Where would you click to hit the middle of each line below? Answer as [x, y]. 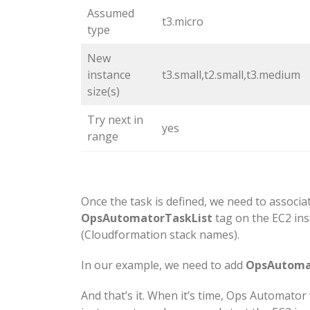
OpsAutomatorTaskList [147, 218]
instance [109, 75]
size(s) [103, 92]
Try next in [115, 120]
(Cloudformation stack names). [160, 235]
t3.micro [183, 22]
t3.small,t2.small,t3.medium [231, 75]
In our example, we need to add [163, 265]
